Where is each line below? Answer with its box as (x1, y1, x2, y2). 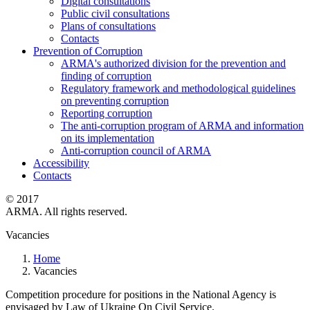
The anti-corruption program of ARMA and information (61, 120, 304, 132)
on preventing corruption (61, 95, 169, 107)
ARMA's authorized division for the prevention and (61, 57, 286, 70)
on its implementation (61, 132, 154, 145)
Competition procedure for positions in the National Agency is (6, 289, 276, 301)
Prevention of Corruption (33, 45, 143, 57)
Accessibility (33, 157, 89, 170)
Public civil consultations (61, 8, 170, 20)
